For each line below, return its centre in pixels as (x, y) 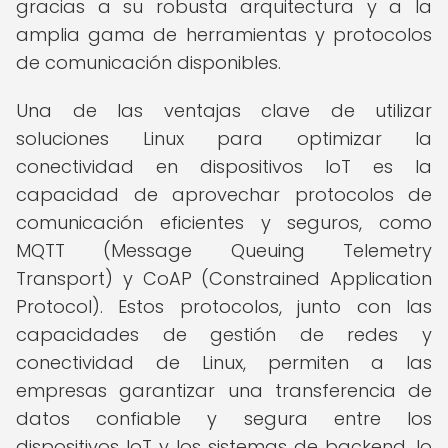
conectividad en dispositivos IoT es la (224, 166)
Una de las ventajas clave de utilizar (224, 110)
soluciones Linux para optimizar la (224, 138)
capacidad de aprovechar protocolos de (224, 194)
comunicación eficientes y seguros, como (224, 222)
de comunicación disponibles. (148, 62)
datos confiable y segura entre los (224, 418)
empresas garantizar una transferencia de (224, 390)
